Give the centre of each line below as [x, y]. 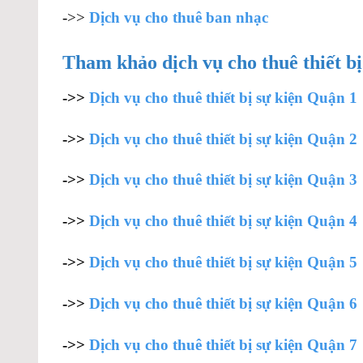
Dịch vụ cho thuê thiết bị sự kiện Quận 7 [223, 344]
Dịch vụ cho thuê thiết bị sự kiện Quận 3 [223, 180]
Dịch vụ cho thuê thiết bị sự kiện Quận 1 [223, 97]
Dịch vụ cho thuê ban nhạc [179, 17]
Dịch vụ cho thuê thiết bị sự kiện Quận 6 [223, 303]
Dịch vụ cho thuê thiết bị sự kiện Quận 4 [223, 221]
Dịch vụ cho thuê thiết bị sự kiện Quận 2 [223, 139]
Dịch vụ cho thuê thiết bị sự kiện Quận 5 [223, 262]
